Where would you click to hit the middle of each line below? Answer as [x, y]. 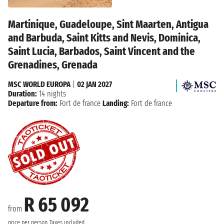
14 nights [51, 93]
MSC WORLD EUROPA [39, 84]
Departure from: [33, 103]
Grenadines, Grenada [53, 64]
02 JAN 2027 [94, 84]
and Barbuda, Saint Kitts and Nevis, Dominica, [104, 37]
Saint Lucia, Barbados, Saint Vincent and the [101, 51]
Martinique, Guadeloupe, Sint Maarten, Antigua [108, 24]
